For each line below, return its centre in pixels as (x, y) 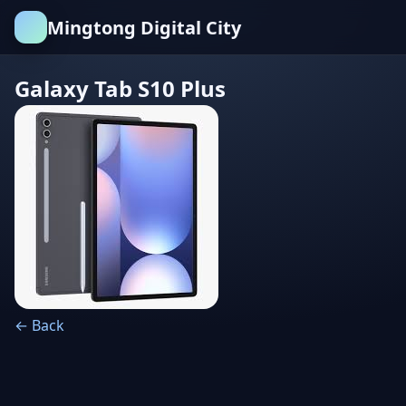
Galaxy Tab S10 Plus (120, 88)
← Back (39, 325)
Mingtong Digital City (144, 27)
